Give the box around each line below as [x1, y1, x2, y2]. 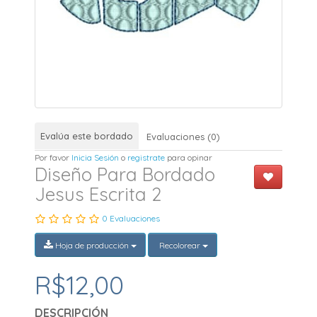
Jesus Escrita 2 [35, 183, 162, 207]
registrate [127, 152, 166, 163]
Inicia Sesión [71, 152, 120, 163]
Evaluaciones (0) [146, 131, 221, 143]
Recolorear [157, 239, 203, 250]
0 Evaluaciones [102, 213, 161, 224]
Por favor [35, 152, 72, 163]
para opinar [165, 152, 213, 163]
